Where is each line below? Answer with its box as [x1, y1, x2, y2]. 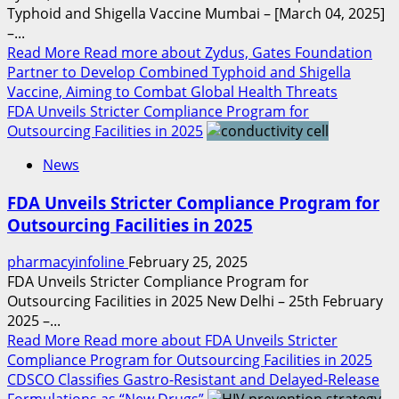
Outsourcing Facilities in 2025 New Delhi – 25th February [7, 291, 383, 312]
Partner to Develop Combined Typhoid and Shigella [7, 61, 351, 82]
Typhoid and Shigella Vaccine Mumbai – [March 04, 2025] [7, 3, 385, 23]
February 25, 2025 [128, 252, 248, 273]
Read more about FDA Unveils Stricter [84, 330, 338, 351]
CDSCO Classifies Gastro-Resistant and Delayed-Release [7, 370, 379, 390]
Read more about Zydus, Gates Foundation [84, 42, 372, 62]
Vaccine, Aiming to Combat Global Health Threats [7, 81, 338, 102]
